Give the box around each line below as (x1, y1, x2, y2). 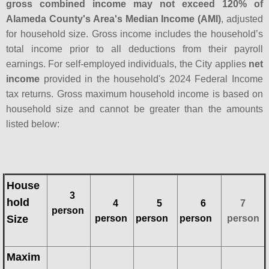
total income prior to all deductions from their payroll (6, 43, 263, 54)
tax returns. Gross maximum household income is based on (6, 88, 263, 99)
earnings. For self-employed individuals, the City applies (6, 58, 249, 69)
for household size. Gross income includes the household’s (6, 28, 263, 39)
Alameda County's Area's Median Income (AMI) (6, 13, 222, 24)
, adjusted (221, 13, 264, 24)
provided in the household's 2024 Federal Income (40, 73, 263, 84)
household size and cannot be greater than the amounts (6, 103, 263, 114)
